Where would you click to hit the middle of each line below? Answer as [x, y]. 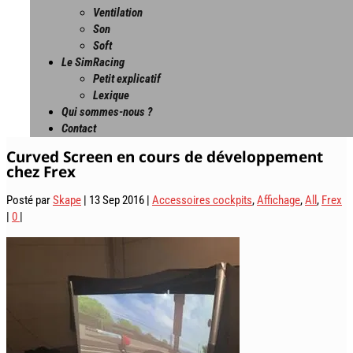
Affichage [279, 200]
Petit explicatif [127, 79]
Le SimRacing [93, 62]
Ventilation [118, 13]
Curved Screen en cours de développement [165, 156]
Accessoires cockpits [202, 200]
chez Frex [41, 171]
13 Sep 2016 [117, 200]
